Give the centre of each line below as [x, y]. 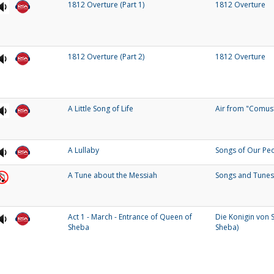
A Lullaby [83, 150]
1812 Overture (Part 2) [106, 57]
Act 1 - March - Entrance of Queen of [130, 217]
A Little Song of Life [101, 109]
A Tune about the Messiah [113, 175]
